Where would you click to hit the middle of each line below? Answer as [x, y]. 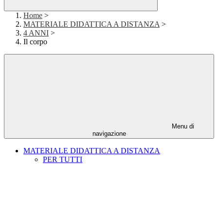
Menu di [182, 127]
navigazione [109, 134]
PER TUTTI [63, 160]
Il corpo [35, 42]
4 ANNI [36, 33]
